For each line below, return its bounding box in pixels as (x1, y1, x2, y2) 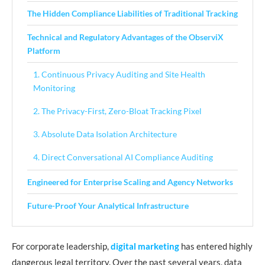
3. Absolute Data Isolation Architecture (33, 129, 177, 139)
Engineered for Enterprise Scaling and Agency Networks (27, 177, 233, 187)
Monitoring (33, 83, 75, 93)
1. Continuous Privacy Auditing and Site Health (33, 69, 205, 79)
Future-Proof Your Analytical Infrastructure (27, 201, 189, 211)
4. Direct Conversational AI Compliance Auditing (33, 152, 213, 162)
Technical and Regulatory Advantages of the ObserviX (27, 32, 224, 42)
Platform (27, 46, 60, 56)
